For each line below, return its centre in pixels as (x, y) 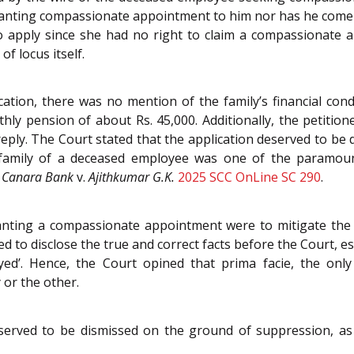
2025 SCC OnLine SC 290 (249, 177)
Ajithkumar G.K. (132, 177)
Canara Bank (38, 177)
